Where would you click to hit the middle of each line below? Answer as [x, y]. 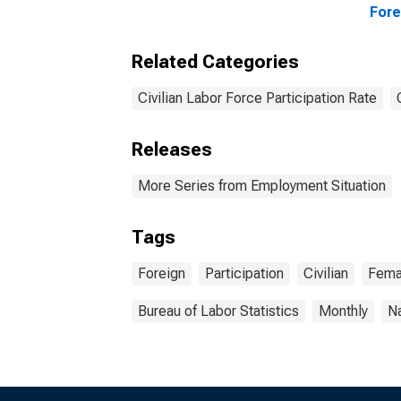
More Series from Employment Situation [262, 186]
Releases [172, 149]
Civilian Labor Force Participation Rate [257, 98]
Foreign [162, 273]
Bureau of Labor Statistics [218, 311]
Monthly [343, 311]
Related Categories [215, 62]
